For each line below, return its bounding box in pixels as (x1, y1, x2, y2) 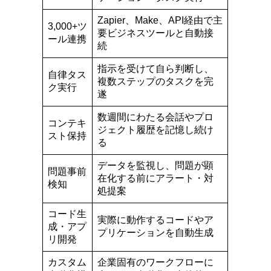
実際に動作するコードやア (97, 214, 214, 225)
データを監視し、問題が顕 (97, 160, 214, 171)
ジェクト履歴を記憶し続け (97, 124, 214, 135)
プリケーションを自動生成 (97, 227, 214, 238)
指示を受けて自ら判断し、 (97, 63, 214, 74)
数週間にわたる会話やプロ (97, 111, 214, 122)
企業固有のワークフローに (97, 256, 214, 267)
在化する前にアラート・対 (97, 172, 214, 183)
